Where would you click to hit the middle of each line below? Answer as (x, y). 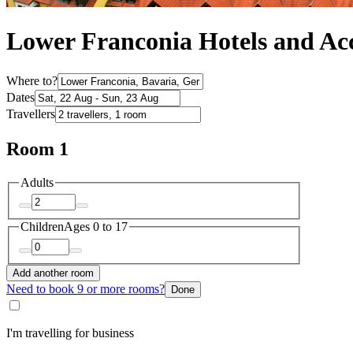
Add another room (53, 273)
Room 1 (37, 149)
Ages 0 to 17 (96, 227)
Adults (37, 182)
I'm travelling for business (70, 333)
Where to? (32, 80)
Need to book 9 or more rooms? (85, 288)
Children (42, 227)
